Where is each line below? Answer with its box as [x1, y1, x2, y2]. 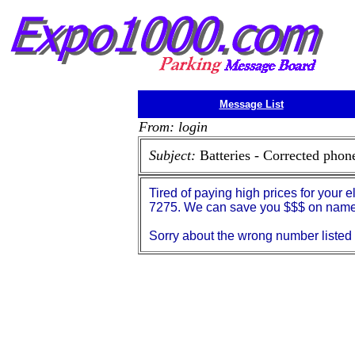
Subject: [149, 147, 200, 163]
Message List [219, 98, 284, 110]
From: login [139, 119, 208, 135]
